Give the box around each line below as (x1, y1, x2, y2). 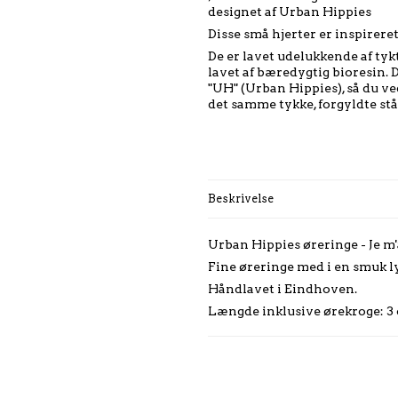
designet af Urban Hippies (208, 4, 371, 20)
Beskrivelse (208, 192, 274, 206)
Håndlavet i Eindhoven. (208, 282, 357, 297)
